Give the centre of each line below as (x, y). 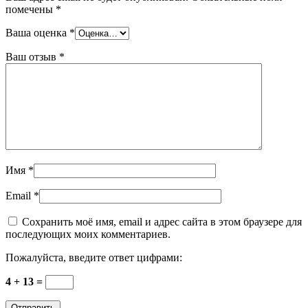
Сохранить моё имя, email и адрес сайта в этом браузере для (162, 221)
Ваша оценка (37, 32)
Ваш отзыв (32, 56)
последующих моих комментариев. (88, 234)
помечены (31, 9)
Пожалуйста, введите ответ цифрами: (94, 257)
